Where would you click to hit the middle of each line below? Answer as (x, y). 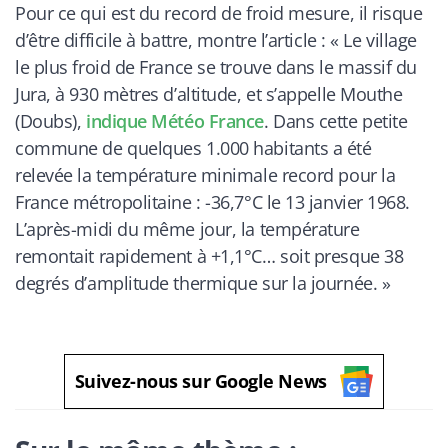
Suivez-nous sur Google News (200, 380)
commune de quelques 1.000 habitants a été (193, 147)
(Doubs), (50, 120)
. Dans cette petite (335, 120)
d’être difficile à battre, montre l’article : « (179, 39)
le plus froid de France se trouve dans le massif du (216, 66)
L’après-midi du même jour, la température (187, 228)
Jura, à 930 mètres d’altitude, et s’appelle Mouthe (209, 93)
